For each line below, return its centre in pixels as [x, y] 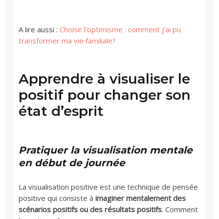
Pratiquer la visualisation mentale [106, 150]
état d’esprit [61, 111]
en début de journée [72, 163]
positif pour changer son [105, 95]
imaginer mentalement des [141, 198]
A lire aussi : [39, 29]
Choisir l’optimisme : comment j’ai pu [120, 29]
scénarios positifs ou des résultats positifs [90, 209]
